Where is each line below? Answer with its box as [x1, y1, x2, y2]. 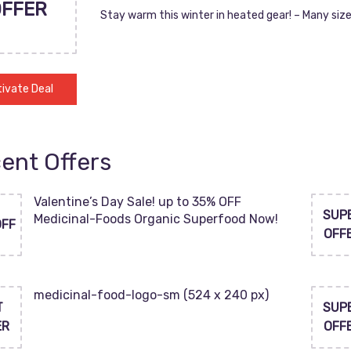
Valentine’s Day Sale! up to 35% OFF [34, 194, 241, 209]
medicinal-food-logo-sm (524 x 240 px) [34, 288, 269, 302]
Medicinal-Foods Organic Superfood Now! [34, 212, 278, 226]
